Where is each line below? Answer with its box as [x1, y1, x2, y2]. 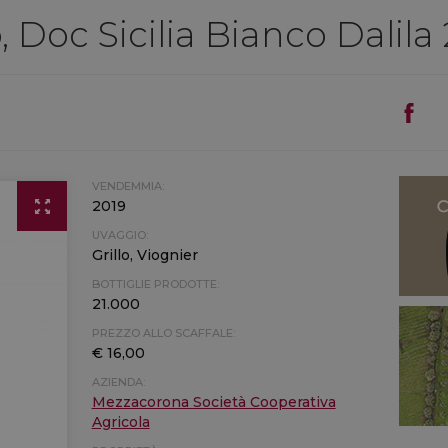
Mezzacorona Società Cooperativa [91, 393, 336, 411]
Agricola [91, 413, 150, 431]
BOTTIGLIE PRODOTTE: [91, 277, 219, 291]
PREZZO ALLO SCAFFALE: [91, 326, 235, 340]
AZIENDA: [91, 375, 145, 389]
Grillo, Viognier [91, 246, 198, 264]
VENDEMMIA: [91, 179, 164, 193]
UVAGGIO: [91, 228, 148, 242]
